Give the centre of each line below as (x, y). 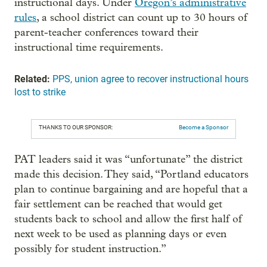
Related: (32, 79)
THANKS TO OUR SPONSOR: (76, 128)
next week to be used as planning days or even (120, 234)
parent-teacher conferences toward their (106, 33)
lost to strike (40, 92)
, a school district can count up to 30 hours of (142, 18)
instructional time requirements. (89, 48)
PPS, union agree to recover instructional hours (150, 79)
